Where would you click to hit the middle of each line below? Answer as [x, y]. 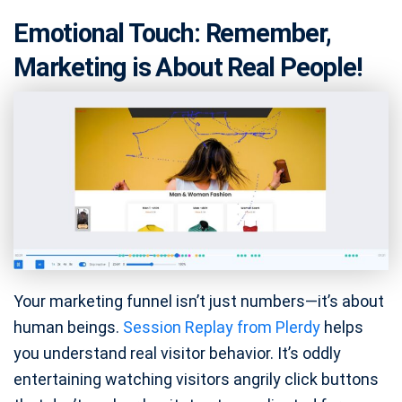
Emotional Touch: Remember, [172, 34]
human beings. [68, 327]
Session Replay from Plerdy [222, 327]
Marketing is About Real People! [188, 68]
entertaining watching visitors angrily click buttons [196, 379]
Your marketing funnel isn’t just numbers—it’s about [199, 301]
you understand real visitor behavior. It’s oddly [177, 353]
